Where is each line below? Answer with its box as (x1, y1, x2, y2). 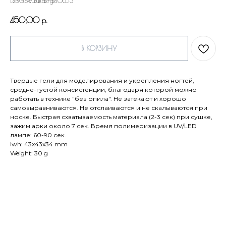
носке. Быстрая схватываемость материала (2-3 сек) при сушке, (10, 112, 212, 121)
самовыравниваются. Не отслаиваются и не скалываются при (10, 103, 207, 111)
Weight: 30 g (10, 149, 48, 157)
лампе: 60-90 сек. (10, 131, 66, 139)
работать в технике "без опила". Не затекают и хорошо (10, 94, 186, 102)
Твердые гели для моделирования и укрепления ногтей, (10, 76, 194, 84)
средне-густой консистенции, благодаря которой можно (10, 85, 197, 93)
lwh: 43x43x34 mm (10, 140, 68, 148)
